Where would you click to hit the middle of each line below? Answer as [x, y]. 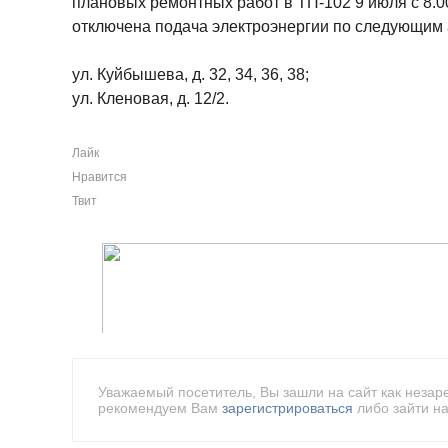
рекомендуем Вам [160, 408]
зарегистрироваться [287, 408]
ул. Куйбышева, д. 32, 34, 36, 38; [190, 74]
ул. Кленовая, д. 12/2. [150, 98]
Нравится [99, 177]
